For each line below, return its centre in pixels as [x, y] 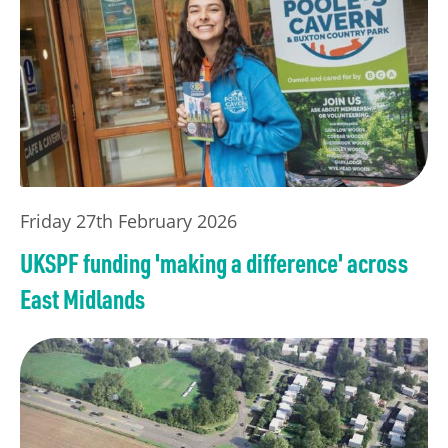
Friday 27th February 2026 [128, 220]
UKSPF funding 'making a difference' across [214, 262]
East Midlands [82, 298]
